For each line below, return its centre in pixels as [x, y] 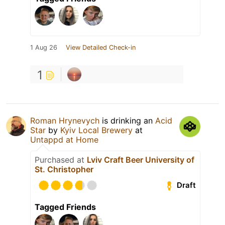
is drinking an [127, 120]
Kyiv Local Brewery [96, 130]
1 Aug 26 [44, 47]
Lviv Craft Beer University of [141, 159]
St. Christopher [64, 169]
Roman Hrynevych [65, 120]
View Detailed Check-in [101, 47]
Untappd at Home [64, 139]
